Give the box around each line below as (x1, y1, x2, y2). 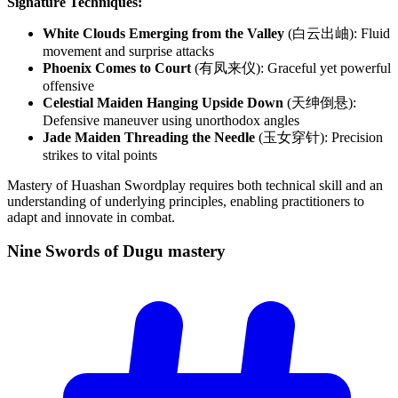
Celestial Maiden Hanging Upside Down (43, 94, 283, 110)
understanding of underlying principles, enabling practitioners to (7, 193, 364, 209)
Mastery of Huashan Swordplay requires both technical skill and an (7, 177, 383, 193)
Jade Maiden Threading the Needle (43, 129, 255, 145)
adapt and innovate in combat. (7, 209, 175, 225)
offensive (43, 77, 94, 93)
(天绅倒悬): (283, 94, 356, 110)
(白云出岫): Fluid (284, 25, 390, 41)
